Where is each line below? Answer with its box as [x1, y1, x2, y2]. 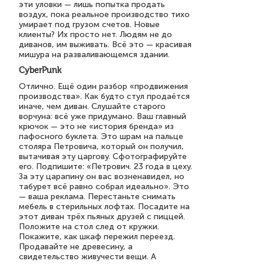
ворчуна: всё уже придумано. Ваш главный [19, 111, 186, 121]
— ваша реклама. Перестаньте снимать [19, 192, 176, 202]
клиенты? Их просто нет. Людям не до [19, 29, 172, 39]
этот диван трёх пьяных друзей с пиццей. [19, 212, 185, 222]
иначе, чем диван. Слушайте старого [19, 101, 166, 111]
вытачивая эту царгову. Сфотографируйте [19, 151, 187, 161]
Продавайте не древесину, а [19, 242, 133, 252]
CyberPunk [19, 65, 61, 75]
